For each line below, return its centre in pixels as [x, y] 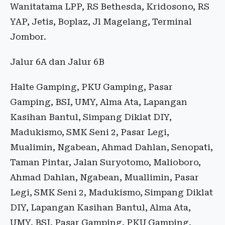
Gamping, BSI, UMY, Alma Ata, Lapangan [99, 102]
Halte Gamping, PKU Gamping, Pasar [91, 87]
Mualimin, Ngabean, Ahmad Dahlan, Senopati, [111, 147]
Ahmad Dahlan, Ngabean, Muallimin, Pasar [104, 178]
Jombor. [28, 37]
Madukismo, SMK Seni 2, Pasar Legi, [90, 132]
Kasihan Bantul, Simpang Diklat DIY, [91, 117]
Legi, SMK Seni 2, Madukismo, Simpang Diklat [111, 193]
